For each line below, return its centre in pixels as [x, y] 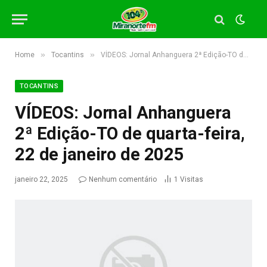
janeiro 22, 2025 [41, 179]
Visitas [192, 179]
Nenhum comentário [123, 179]
